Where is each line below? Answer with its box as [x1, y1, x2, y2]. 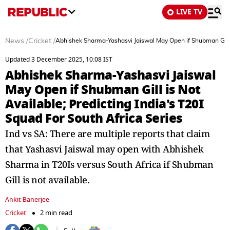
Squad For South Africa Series [5, 109, 182, 128]
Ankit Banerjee [5, 195, 49, 204]
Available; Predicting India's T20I [5, 94, 204, 113]
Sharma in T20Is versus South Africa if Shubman [5, 158, 213, 170]
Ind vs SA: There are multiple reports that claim [5, 127, 209, 140]
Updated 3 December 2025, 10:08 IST [5, 55, 112, 64]
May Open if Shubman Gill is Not [5, 80, 201, 99]
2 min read [40, 208, 72, 218]
